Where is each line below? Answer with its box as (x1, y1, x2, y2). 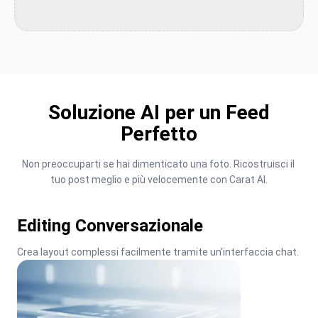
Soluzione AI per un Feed (48, 101, 270, 124)
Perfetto (121, 122, 197, 146)
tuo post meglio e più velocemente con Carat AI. (50, 174, 268, 185)
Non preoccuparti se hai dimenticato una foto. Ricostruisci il (21, 158, 295, 170)
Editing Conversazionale (17, 216, 203, 236)
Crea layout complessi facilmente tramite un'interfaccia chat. (17, 246, 299, 258)
